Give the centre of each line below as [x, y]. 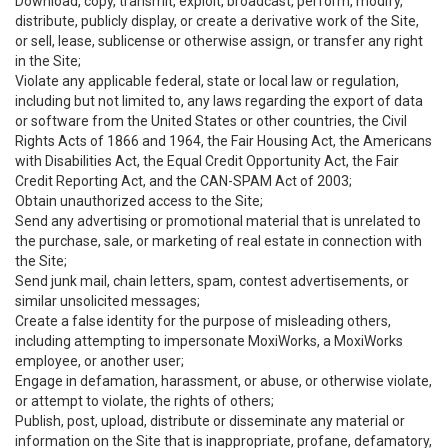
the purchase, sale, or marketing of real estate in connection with [218, 241]
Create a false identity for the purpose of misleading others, [203, 321]
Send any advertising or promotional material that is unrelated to [218, 221]
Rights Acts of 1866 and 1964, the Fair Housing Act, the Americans [223, 141]
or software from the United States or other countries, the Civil [211, 121]
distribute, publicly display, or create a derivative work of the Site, [217, 21]
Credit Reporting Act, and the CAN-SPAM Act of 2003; [183, 181]
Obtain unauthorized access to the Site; [139, 201]
